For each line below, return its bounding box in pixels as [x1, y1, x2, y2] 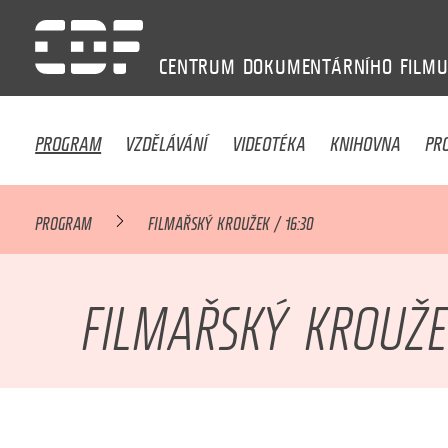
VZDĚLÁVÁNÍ [125, 119, 208, 158]
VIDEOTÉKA [231, 119, 306, 158]
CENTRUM [159, 54, 236, 79]
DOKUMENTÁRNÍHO [242, 54, 393, 79]
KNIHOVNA [330, 119, 402, 158]
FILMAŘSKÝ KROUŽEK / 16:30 [148, 204, 314, 237]
